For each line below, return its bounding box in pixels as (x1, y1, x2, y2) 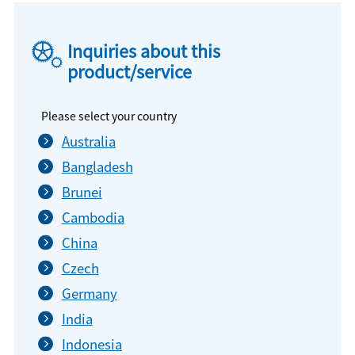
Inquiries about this (67, 37, 221, 63)
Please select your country (41, 108, 177, 124)
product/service (67, 58, 193, 83)
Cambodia (61, 208, 124, 227)
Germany (61, 284, 117, 303)
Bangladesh (61, 157, 133, 177)
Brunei (61, 182, 102, 202)
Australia (61, 132, 116, 151)
